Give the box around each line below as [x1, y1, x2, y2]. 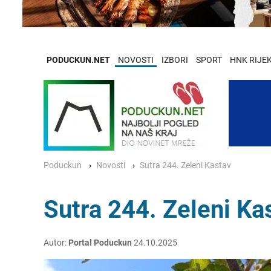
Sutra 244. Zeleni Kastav [140, 160, 231, 171]
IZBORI [162, 54, 188, 65]
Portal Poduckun [68, 237, 132, 248]
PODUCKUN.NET [47, 54, 110, 65]
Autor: [44, 237, 68, 248]
